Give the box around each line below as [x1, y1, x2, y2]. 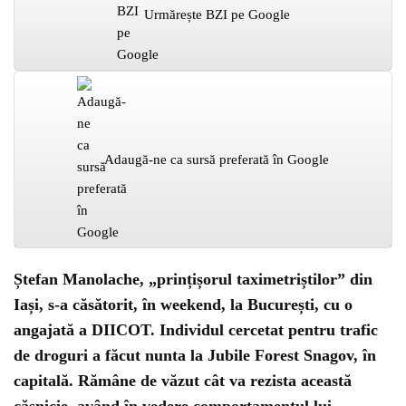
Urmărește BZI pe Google [143, 7, 290, 22]
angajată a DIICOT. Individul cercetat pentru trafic [14, 321, 378, 339]
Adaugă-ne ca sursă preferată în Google [104, 152, 329, 167]
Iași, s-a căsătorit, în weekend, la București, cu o [14, 295, 353, 314]
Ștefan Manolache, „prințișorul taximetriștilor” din [14, 270, 372, 288]
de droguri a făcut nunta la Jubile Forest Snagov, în [14, 346, 376, 364]
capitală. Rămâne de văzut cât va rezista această [14, 372, 352, 390]
